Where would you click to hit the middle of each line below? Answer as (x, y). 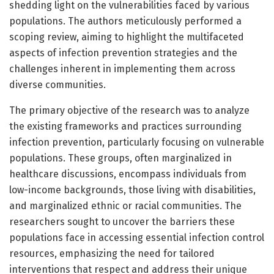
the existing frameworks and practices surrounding (125, 126)
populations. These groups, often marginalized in (120, 158)
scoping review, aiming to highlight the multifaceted (127, 37)
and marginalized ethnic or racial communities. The (125, 206)
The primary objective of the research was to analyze (129, 110)
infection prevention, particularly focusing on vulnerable (137, 142)
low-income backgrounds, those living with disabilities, (132, 190)
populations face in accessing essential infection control (137, 237)
